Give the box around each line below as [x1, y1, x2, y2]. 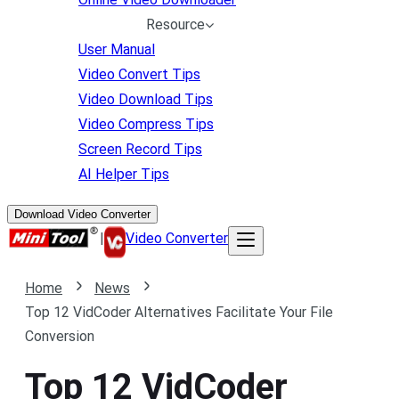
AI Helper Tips [78, 166, 169, 183]
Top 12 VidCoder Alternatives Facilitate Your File [25, 304, 333, 321]
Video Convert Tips [78, 66, 200, 83]
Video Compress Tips [78, 116, 214, 133]
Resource [146, 16, 205, 33]
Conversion [25, 328, 94, 345]
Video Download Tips [78, 91, 213, 108]
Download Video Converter [14, 208, 151, 221]
